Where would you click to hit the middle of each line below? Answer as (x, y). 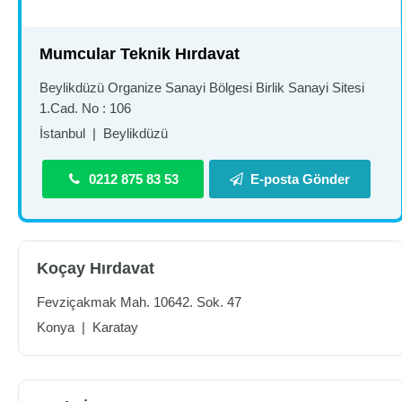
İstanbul (62, 133)
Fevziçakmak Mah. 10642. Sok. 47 (139, 302)
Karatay (115, 327)
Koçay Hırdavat (96, 268)
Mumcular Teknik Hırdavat (140, 54)
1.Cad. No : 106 (85, 108)
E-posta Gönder (301, 179)
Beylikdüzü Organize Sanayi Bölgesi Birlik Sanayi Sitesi (202, 87)
